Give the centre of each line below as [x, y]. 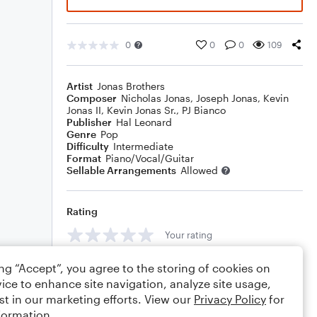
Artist [80, 86]
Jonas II [84, 110]
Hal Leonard [144, 122]
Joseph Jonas [227, 98]
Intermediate [143, 146]
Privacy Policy [230, 299]
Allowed [199, 170]
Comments [93, 266]
